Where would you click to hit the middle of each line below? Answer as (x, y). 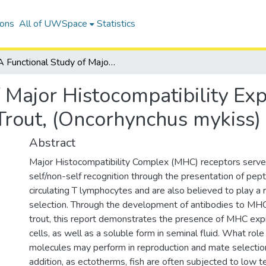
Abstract (52, 143)
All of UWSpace (53, 24)
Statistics (116, 24)
